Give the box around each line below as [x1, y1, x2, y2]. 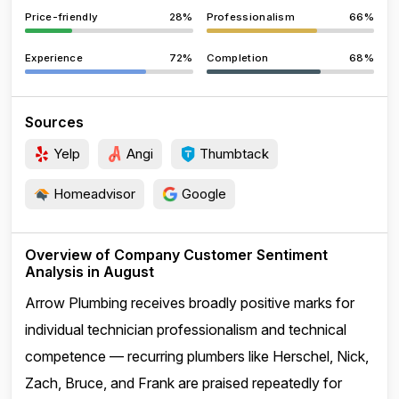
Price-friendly [25, 11, 99, 23]
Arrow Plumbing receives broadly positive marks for [25, 294, 354, 312]
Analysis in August [25, 263, 154, 281]
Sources [25, 113, 84, 131]
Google [178, 185, 226, 202]
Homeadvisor [50, 185, 135, 202]
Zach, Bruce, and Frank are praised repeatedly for [25, 374, 342, 392]
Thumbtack [196, 145, 269, 162]
